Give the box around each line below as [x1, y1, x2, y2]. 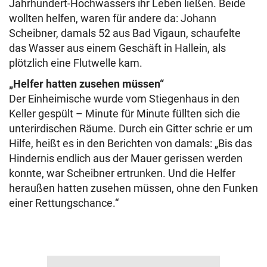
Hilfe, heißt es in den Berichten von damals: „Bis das [9, 137, 252, 150]
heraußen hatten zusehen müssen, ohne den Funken [9, 182, 258, 194]
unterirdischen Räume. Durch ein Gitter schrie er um [9, 122, 253, 135]
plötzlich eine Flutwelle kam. [9, 57, 142, 69]
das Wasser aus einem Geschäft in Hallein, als [9, 42, 226, 54]
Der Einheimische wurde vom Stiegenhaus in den [9, 92, 240, 105]
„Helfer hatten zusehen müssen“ [9, 77, 164, 90]
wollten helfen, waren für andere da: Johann [9, 12, 216, 24]
